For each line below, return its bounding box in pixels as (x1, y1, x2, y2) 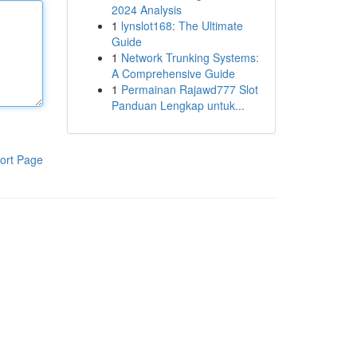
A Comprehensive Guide (111, 65, 235, 81)
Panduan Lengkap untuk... (111, 97, 245, 113)
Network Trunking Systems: (120, 49, 259, 65)
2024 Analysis (111, 2, 182, 18)
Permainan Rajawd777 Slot (120, 81, 258, 97)
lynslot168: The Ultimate (120, 18, 243, 33)
